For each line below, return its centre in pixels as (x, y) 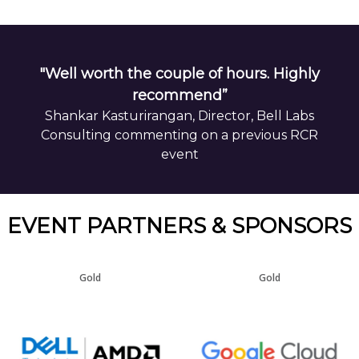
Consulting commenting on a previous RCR (179, 135)
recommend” (179, 96)
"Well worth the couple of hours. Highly (179, 74)
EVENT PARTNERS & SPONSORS (179, 226)
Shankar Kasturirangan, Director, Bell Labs (179, 116)
